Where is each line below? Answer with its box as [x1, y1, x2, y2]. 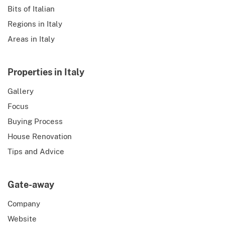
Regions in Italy [8, 20, 62, 29]
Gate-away [8, 179, 54, 190]
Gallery [8, 87, 34, 96]
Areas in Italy [8, 35, 55, 44]
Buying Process [8, 117, 63, 126]
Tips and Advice [8, 147, 64, 156]
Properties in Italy [8, 67, 84, 78]
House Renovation [8, 132, 72, 141]
